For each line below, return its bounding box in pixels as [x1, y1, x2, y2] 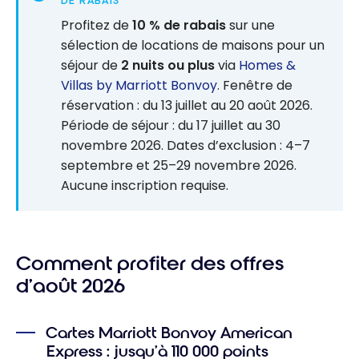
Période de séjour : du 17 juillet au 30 [61, 116, 280, 135]
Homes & [239, 56, 296, 75]
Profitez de [61, 16, 132, 35]
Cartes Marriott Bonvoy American [46, 323, 293, 344]
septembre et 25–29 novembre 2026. [61, 156, 296, 175]
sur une [226, 16, 275, 35]
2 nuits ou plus [121, 56, 215, 75]
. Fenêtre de [217, 76, 292, 95]
